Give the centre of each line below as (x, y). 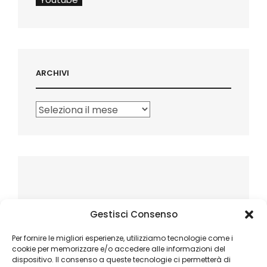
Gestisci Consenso (133, 214)
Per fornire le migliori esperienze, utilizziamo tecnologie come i (122, 238)
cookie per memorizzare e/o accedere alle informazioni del (119, 249)
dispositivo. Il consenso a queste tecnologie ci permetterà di (121, 260)
